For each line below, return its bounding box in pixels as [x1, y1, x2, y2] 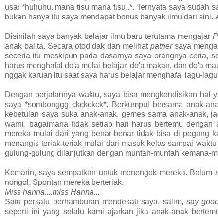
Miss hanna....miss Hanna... [5, 188, 100, 197]
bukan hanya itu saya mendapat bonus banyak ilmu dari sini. [5, 13, 215, 21]
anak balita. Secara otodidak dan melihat [5, 42, 150, 51]
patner [150, 42, 175, 51]
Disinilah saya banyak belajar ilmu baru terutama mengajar [5, 32, 213, 41]
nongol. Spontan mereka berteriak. [5, 178, 124, 187]
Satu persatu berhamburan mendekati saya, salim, [5, 198, 186, 206]
